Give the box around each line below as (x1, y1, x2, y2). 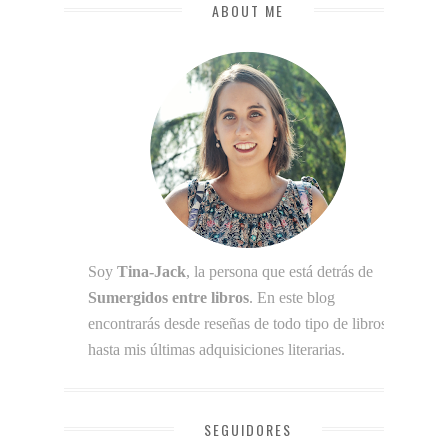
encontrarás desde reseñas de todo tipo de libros (88, 314, 387, 332)
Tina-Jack (117, 262, 186, 280)
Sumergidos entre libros (88, 288, 249, 306)
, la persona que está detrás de (186, 262, 373, 280)
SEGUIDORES (204, 418, 292, 440)
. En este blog (249, 288, 335, 306)
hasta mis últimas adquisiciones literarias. (88, 340, 345, 358)
